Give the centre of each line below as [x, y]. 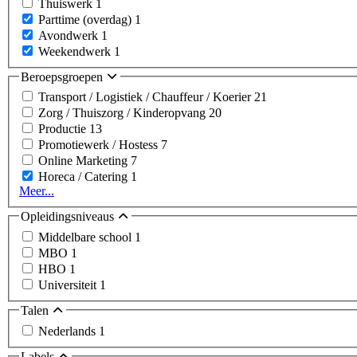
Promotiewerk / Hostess [100, 145]
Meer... [37, 191]
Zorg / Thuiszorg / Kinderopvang [124, 113]
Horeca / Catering [84, 177]
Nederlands [69, 331]
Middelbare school [86, 237]
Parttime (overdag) [86, 19]
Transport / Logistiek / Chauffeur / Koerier [146, 97]
